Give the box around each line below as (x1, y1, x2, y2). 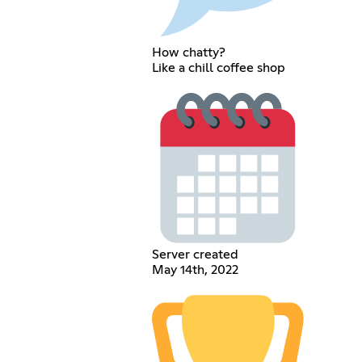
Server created (152, 248, 239, 262)
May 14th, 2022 (152, 263, 239, 277)
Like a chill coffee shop (152, 61, 286, 74)
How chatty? (152, 45, 226, 59)
